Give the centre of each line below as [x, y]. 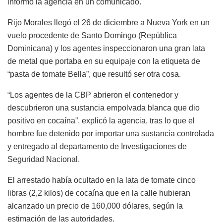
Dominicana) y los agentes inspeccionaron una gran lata [106, 48]
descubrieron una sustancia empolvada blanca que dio [104, 108]
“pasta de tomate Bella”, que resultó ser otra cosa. [94, 74]
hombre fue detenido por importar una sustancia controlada [111, 133]
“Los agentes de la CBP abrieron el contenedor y [93, 95]
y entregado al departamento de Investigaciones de [97, 146]
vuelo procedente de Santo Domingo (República [92, 35]
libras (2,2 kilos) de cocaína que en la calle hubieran [99, 193]
